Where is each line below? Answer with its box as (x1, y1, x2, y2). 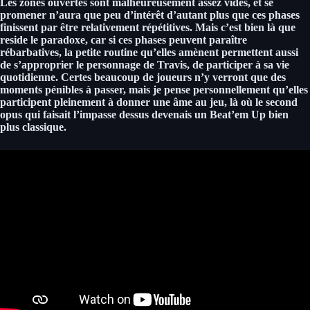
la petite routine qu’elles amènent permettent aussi (62, 46, 298, 58)
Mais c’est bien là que (195, 21, 295, 33)
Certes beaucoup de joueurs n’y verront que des (58, 71, 286, 83)
